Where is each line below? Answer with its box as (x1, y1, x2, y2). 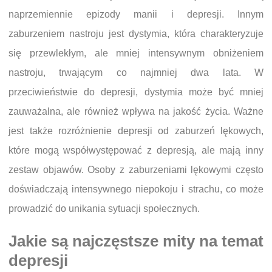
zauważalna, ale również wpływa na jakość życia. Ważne (8, 106, 263, 117)
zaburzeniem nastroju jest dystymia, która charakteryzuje (8, 28, 263, 39)
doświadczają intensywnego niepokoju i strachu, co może (8, 183, 263, 194)
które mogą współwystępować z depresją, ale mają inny (8, 144, 263, 155)
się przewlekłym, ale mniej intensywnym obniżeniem (8, 47, 263, 58)
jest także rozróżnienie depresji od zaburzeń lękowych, (8, 125, 263, 136)
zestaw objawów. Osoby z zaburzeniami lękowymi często (8, 164, 263, 175)
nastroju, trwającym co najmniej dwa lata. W (8, 67, 263, 78)
